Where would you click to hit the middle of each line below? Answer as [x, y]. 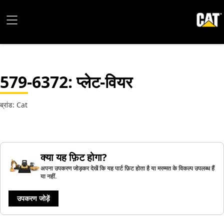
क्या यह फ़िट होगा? [74, 157]
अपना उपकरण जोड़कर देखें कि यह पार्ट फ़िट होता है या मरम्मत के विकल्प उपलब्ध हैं [127, 168]
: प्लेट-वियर [100, 82]
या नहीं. [48, 176]
